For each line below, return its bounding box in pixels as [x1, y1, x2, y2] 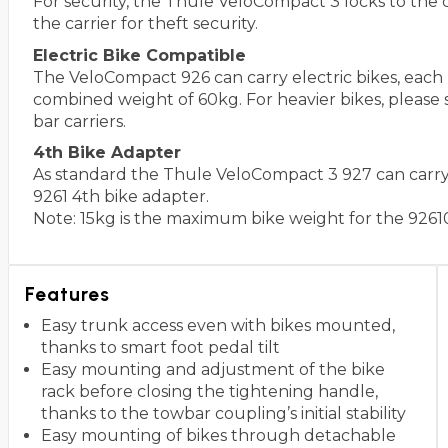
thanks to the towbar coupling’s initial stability [41, 404, 406, 424]
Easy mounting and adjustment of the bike [41, 360, 385, 380]
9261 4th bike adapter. [33, 187, 209, 207]
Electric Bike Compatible [33, 45, 246, 65]
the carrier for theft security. [33, 14, 258, 34]
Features [25, 282, 110, 306]
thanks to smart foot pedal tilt [41, 338, 280, 358]
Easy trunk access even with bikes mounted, [41, 316, 395, 336]
